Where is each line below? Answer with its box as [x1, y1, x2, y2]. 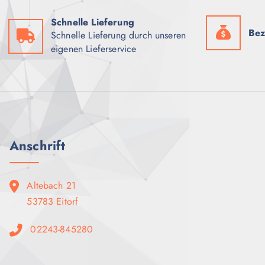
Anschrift [9, 136, 66, 156]
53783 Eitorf [27, 195, 79, 209]
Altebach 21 [27, 179, 76, 193]
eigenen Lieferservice [51, 42, 137, 56]
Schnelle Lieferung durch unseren [51, 28, 186, 43]
